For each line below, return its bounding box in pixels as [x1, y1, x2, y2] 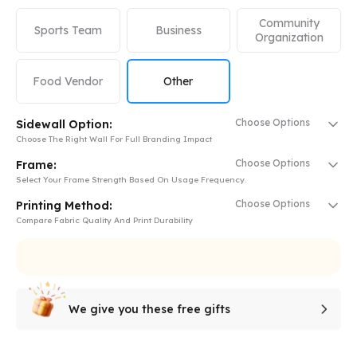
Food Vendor [33, 74, 104, 89]
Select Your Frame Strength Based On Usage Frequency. [16, 175, 246, 186]
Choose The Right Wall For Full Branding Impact [16, 134, 212, 145]
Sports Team [33, 23, 102, 38]
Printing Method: [16, 198, 112, 214]
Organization [254, 30, 324, 45]
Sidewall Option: [16, 117, 112, 132]
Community [258, 16, 320, 31]
